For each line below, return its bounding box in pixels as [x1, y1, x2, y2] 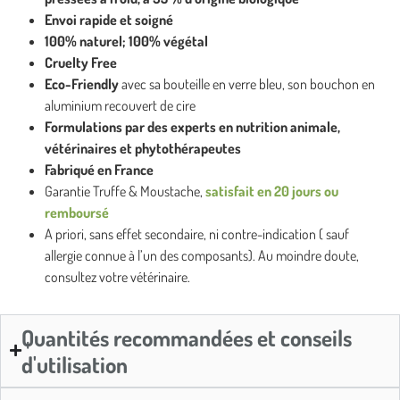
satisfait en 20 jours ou [205, 181, 338, 200]
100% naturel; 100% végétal [45, 31, 208, 50]
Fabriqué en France [45, 160, 154, 179]
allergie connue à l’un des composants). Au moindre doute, [45, 246, 359, 264]
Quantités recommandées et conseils [21, 322, 352, 352]
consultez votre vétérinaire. [45, 267, 190, 286]
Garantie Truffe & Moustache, [45, 181, 205, 200]
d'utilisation [21, 349, 128, 379]
